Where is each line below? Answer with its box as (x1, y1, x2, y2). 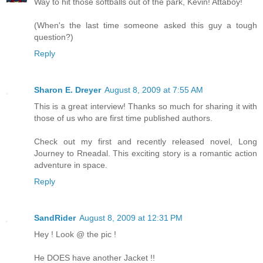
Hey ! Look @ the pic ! (34, 230, 116, 240)
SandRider (34, 213, 76, 223)
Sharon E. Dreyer (34, 85, 101, 95)
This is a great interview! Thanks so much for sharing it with (34, 102, 257, 112)
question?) (34, 32, 73, 42)
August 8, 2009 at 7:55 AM (104, 85, 203, 95)
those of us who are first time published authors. (34, 113, 213, 123)
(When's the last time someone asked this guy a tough (34, 21, 257, 31)
